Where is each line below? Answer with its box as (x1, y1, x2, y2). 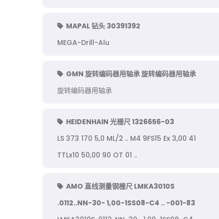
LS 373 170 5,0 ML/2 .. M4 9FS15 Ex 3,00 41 (57, 133, 196, 143)
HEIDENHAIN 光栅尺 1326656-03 (66, 117, 174, 127)
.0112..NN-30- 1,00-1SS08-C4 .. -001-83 (57, 198, 195, 208)
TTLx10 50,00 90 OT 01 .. (57, 150, 137, 160)
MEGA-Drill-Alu (57, 38, 109, 47)
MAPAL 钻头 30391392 (66, 21, 140, 31)
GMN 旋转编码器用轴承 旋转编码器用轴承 (66, 69, 196, 79)
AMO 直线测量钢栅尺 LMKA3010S (66, 181, 175, 191)
